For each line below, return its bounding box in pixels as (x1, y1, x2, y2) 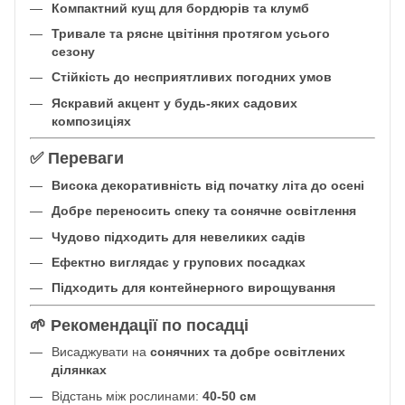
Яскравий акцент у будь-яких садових (52, 95, 297, 110)
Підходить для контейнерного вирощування (52, 280, 335, 296)
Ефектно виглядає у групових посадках (52, 254, 306, 269)
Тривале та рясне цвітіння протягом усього (52, 25, 330, 41)
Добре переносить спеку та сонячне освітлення (52, 203, 356, 219)
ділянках (52, 363, 107, 378)
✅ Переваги (30, 149, 124, 168)
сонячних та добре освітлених (150, 344, 345, 360)
